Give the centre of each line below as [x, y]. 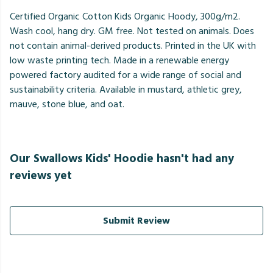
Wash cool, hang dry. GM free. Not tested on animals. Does [132, 31]
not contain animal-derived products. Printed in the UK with [133, 46]
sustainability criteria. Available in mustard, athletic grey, [126, 90]
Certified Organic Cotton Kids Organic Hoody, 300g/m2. [125, 17]
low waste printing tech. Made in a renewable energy [119, 61]
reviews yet [41, 176]
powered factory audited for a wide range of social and [126, 75]
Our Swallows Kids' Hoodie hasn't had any [122, 159]
